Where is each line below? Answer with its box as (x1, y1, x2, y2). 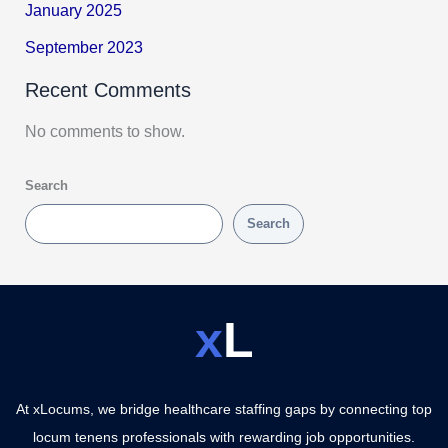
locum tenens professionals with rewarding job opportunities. (33, 428, 415, 445)
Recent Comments (25, 79, 192, 102)
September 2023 (25, 37, 144, 56)
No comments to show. (25, 122, 186, 141)
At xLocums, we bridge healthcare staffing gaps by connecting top (16, 400, 432, 417)
